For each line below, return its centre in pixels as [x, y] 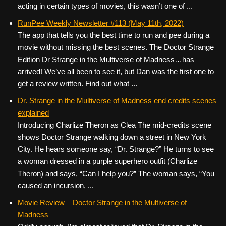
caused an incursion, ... [56, 185]
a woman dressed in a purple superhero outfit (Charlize [107, 161]
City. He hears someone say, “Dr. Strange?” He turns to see [116, 149]
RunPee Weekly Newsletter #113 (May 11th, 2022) [101, 23]
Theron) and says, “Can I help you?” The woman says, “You [116, 173]
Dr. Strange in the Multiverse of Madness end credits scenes [117, 101]
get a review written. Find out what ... [77, 83]
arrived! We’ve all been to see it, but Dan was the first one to [116, 71]
